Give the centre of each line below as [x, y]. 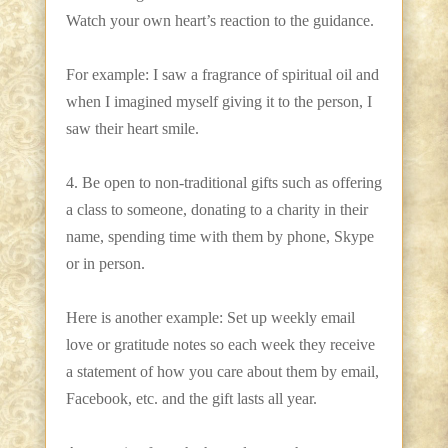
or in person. [105, 264]
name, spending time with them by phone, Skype [219, 237]
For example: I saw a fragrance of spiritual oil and [222, 75]
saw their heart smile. [132, 129]
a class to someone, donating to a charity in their [216, 210]
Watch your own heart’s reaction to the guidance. [219, 21]
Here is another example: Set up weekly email [210, 318]
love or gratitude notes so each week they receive [220, 345]
